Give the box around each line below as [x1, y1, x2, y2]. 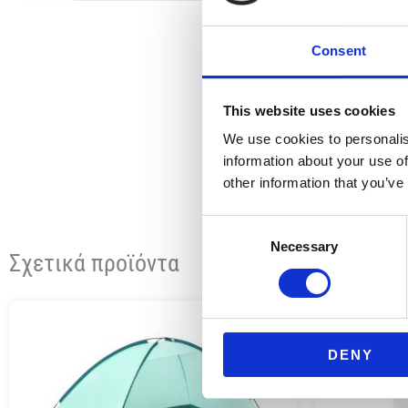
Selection [201, 239, 257, 255]
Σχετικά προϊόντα [9, 249, 179, 277]
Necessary [270, 239, 338, 255]
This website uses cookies [222, 102, 395, 118]
